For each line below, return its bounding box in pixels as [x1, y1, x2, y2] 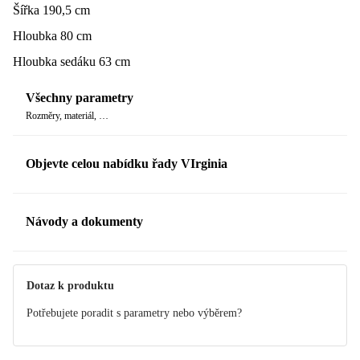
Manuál [26, 252, 64, 267]
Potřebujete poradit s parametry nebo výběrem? [27, 306, 242, 319]
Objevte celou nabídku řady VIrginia [26, 157, 227, 171]
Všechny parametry [26, 91, 133, 105]
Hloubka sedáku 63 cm [13, 54, 130, 68]
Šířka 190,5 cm [13, 2, 90, 17]
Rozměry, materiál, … [26, 110, 108, 122]
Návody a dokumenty [26, 215, 143, 229]
